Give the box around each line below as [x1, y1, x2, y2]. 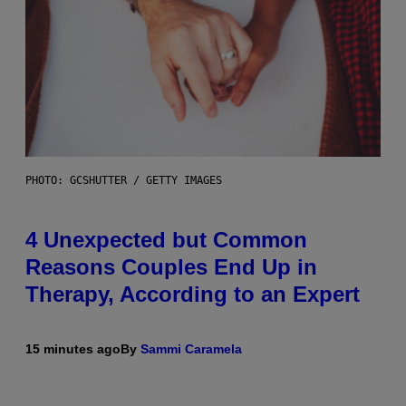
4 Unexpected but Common [25, 227, 307, 253]
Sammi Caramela [140, 342, 242, 357]
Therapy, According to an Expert [25, 282, 360, 307]
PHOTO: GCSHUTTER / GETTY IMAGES [25, 174, 222, 188]
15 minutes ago [25, 342, 121, 357]
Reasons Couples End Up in [25, 255, 317, 280]
